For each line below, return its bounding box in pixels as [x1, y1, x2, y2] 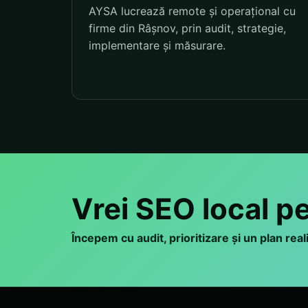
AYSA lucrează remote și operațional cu [89, 4, 296, 19]
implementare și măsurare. [89, 38, 225, 53]
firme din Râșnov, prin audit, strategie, [89, 21, 286, 36]
